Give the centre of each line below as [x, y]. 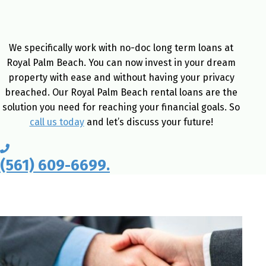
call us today [57, 122]
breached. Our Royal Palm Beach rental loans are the [121, 92]
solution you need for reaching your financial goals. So [121, 107]
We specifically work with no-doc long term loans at [121, 47]
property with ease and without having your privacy [121, 77]
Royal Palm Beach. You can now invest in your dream [121, 62]
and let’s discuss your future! [148, 122]
